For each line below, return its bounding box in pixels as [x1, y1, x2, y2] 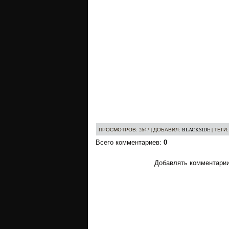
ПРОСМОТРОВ [99, 126, 136, 133]
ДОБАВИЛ [153, 126, 179, 133]
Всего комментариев [96, 139, 159, 146]
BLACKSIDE [182, 126, 210, 133]
